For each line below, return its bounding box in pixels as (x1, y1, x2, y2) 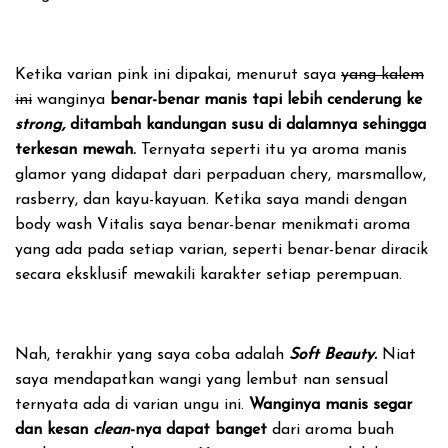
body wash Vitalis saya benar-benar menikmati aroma (15, 217, 410, 233)
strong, (15, 117, 70, 133)
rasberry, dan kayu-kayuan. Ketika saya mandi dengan (15, 192, 407, 208)
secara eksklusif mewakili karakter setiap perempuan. (15, 267, 402, 283)
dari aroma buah (267, 422, 394, 438)
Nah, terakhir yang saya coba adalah (15, 347, 289, 363)
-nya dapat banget (130, 422, 267, 438)
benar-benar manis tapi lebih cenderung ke (110, 92, 422, 108)
